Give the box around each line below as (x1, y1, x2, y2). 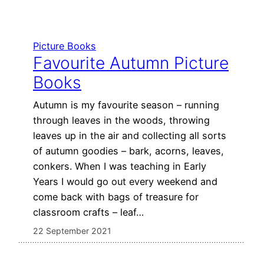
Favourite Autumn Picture (33, 53, 229, 74)
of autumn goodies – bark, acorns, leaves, (33, 145, 224, 157)
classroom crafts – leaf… (33, 206, 144, 219)
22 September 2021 (33, 226, 111, 236)
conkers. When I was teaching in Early (33, 160, 206, 173)
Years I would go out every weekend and (33, 176, 217, 188)
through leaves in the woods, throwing (33, 114, 210, 127)
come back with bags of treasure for (33, 191, 199, 203)
